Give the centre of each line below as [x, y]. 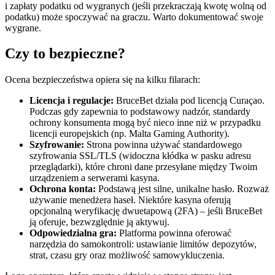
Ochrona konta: [63, 189]
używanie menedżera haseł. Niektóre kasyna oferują [130, 200]
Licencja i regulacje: [72, 101]
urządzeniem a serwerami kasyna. [95, 178]
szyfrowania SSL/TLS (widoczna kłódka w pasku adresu [140, 156]
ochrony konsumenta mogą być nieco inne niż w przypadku [145, 123]
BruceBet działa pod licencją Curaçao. [189, 101]
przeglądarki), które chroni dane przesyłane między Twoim [143, 167]
